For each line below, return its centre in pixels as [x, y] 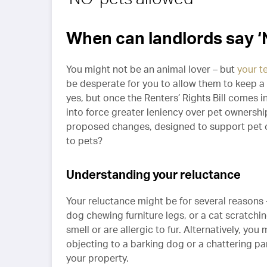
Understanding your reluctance [153, 175]
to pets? [84, 141]
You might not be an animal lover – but [152, 69]
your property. [97, 258]
